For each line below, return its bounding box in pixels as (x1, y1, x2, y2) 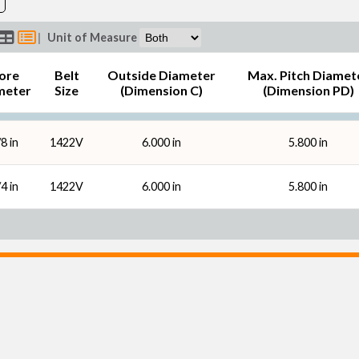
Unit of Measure (47, 30, 138, 44)
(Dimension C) (119, 83, 203, 98)
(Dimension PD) (262, 83, 354, 98)
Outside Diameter (107, 67, 216, 83)
